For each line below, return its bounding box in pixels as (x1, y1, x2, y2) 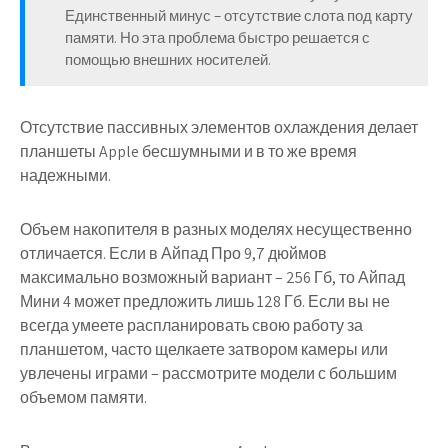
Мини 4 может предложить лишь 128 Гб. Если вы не (20, 291, 390, 313)
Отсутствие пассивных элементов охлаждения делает (20, 117, 418, 139)
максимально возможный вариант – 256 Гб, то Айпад (20, 267, 405, 289)
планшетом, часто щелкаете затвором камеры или (20, 339, 388, 361)
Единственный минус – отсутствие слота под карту (65, 6, 413, 26)
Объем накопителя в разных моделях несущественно (20, 219, 412, 241)
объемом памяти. (20, 387, 147, 409)
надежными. (20, 165, 111, 187)
